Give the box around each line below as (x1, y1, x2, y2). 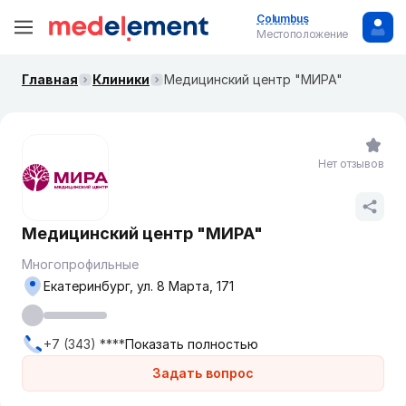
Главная (22, 72, 78, 87)
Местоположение (256, 27, 348, 41)
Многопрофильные (22, 256, 139, 272)
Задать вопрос (152, 365, 254, 381)
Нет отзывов (318, 157, 384, 170)
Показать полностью (125, 336, 258, 352)
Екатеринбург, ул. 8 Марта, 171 (137, 278, 234, 294)
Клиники (92, 72, 150, 87)
